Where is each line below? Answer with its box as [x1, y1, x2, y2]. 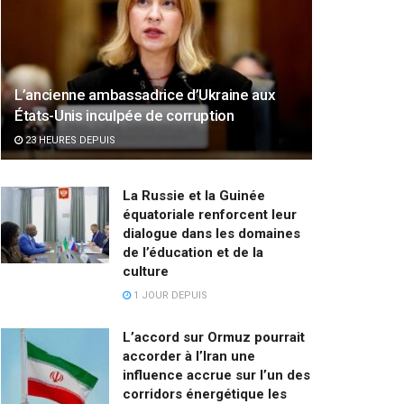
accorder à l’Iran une [123, 347, 255, 364]
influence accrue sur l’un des [123, 366, 310, 383]
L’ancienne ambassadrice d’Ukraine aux [14, 85, 276, 104]
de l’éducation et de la [123, 243, 263, 261]
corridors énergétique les [123, 385, 287, 402]
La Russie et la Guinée [123, 187, 265, 204]
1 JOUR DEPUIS [131, 289, 207, 301]
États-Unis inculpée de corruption [14, 106, 234, 124]
